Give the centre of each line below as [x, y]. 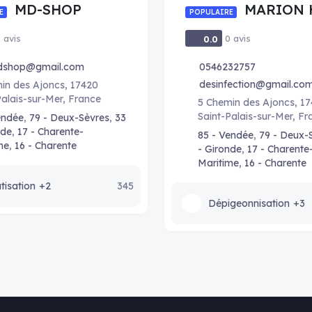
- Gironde [220, 149]
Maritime [218, 163]
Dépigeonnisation [249, 203]
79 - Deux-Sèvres [69, 118]
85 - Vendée [226, 135]
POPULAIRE [211, 12]
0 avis [238, 38]
